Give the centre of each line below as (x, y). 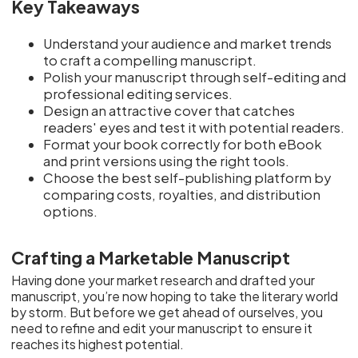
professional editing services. (138, 93)
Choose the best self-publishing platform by (187, 177)
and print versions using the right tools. (167, 161)
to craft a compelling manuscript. (150, 60)
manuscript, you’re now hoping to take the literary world (175, 296)
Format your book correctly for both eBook (183, 144)
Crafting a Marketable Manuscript (151, 257)
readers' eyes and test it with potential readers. (194, 127)
